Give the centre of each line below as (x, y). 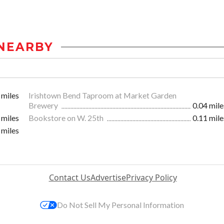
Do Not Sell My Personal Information (120, 205)
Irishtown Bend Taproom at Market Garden (102, 95)
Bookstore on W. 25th (67, 118)
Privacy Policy (151, 178)
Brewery (44, 105)
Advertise (108, 178)
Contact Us (69, 178)
